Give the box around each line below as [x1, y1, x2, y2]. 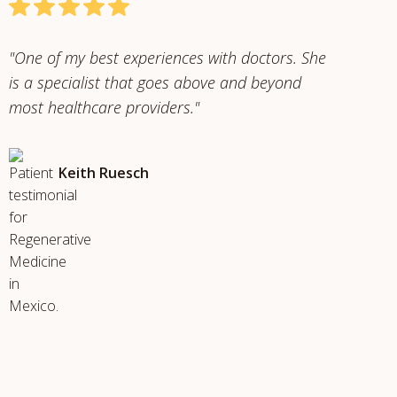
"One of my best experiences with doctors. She [8, 47, 326, 68]
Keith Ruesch [58, 162, 149, 183]
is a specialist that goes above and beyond [8, 72, 301, 93]
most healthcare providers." [8, 97, 199, 118]
